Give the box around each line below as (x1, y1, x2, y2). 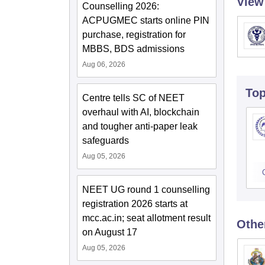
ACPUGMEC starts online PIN (82, 15, 209, 25)
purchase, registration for (82, 29, 186, 40)
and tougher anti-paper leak (82, 121, 198, 131)
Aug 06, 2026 (82, 60, 125, 69)
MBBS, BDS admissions (82, 43, 185, 54)
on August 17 (82, 227, 137, 237)
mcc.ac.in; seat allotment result (82, 212, 211, 223)
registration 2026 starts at (82, 198, 188, 209)
